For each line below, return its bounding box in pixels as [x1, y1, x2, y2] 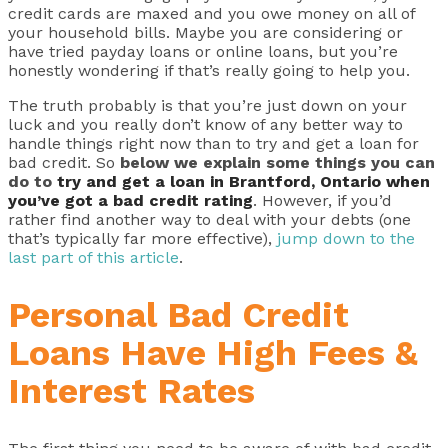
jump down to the [277, 228, 415, 248]
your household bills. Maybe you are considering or [8, 22, 403, 42]
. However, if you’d [253, 190, 392, 210]
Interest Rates [8, 369, 255, 412]
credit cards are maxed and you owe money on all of [8, 3, 415, 23]
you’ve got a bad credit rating [8, 190, 253, 210]
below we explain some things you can [120, 152, 435, 172]
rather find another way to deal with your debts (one [8, 209, 411, 229]
